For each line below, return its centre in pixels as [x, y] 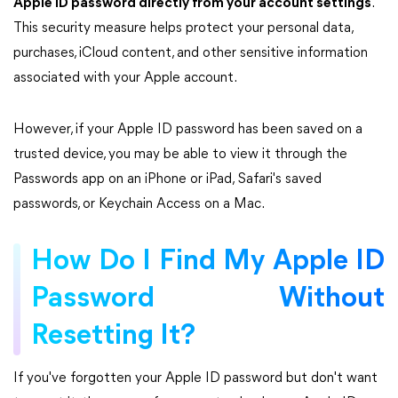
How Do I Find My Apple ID [208, 262]
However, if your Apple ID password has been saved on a [188, 130]
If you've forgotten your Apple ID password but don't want [195, 378]
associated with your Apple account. [125, 78]
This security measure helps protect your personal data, [183, 28]
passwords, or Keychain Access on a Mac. [139, 204]
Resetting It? [113, 337]
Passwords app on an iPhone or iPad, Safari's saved [167, 179]
